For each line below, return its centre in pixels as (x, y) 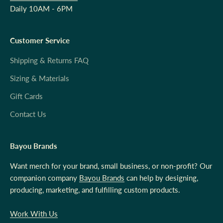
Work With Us (34, 214)
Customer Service (40, 41)
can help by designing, (161, 178)
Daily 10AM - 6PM (41, 9)
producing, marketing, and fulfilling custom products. (95, 190)
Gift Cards (26, 96)
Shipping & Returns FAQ (49, 60)
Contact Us (28, 114)
